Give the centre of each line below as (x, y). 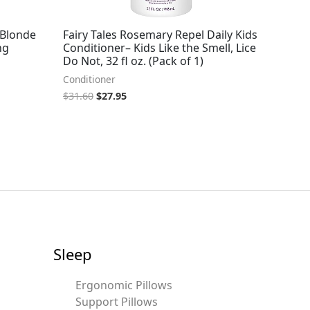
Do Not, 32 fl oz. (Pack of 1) (133, 61)
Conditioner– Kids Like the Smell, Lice (159, 48)
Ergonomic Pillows (124, 285)
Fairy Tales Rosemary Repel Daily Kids (160, 35)
